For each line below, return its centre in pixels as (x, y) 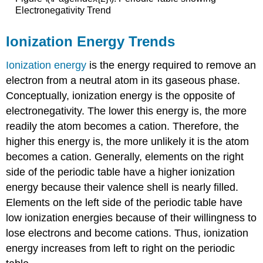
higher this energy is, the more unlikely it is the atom (128, 141)
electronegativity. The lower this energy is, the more (127, 111)
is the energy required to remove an (171, 65)
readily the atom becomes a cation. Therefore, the (123, 126)
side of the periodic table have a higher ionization (121, 172)
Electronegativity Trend (63, 11)
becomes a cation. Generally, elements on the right (125, 156)
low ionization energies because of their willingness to (131, 218)
